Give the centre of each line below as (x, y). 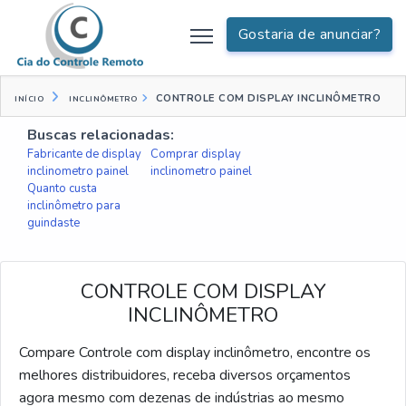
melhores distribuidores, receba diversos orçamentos (185, 375)
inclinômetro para (74, 206)
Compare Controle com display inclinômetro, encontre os (195, 353)
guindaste (53, 223)
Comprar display (195, 154)
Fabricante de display (84, 154)
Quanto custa (62, 188)
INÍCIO (29, 99)
